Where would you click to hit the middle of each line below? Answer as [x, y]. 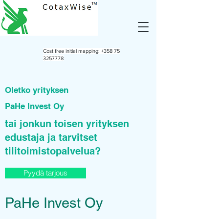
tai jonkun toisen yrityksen [67, 124]
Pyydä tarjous [45, 173]
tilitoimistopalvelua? [53, 151]
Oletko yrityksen [38, 90]
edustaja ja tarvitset [51, 137]
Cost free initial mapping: [72, 51]
